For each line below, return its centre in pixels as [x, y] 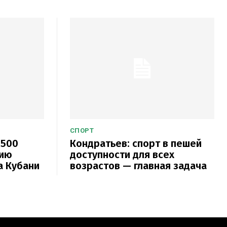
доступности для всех [122, 154]
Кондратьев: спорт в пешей [136, 143]
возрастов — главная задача [138, 165]
